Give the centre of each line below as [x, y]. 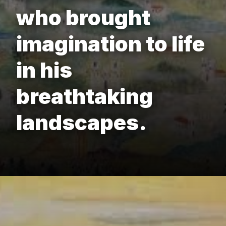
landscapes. [81, 123]
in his [44, 70]
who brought [83, 18]
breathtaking [84, 96]
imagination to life [110, 44]
